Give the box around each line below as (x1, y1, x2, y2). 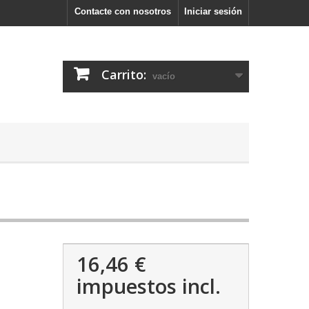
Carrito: (101, 66, 146, 83)
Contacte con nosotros (74, 6, 171, 17)
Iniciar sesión (184, 6, 242, 17)
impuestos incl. (76, 272, 221, 299)
